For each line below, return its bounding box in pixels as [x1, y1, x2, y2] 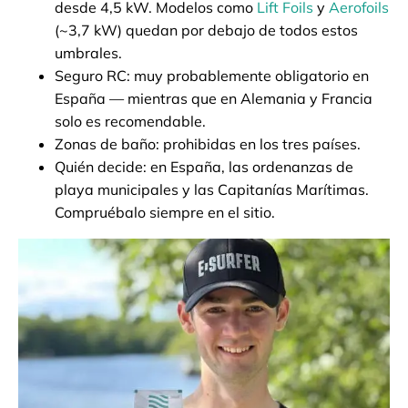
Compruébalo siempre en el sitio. [55, 202, 275, 221]
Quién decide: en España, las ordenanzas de [55, 157, 353, 176]
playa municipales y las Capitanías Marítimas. [55, 179, 369, 199]
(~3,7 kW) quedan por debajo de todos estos [55, 20, 358, 39]
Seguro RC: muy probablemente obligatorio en [55, 66, 369, 85]
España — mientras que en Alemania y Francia [55, 88, 372, 107]
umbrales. [55, 43, 122, 62]
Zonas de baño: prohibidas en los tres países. [55, 134, 361, 153]
